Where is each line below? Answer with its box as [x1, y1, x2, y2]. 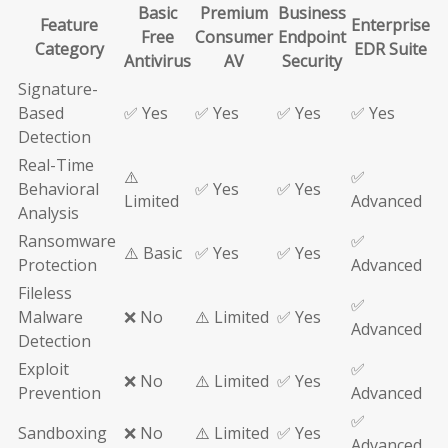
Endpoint [278, 26, 346, 49]
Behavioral [18, 178, 99, 201]
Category [34, 38, 104, 61]
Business [278, 2, 346, 25]
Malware [18, 306, 83, 329]
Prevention [18, 382, 101, 405]
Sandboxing [18, 422, 107, 445]
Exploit [18, 358, 69, 381]
